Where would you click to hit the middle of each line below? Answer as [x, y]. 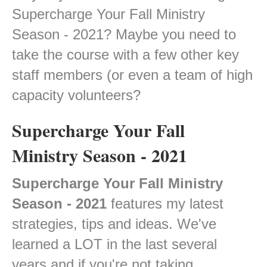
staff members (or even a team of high [132, 75]
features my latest [165, 204]
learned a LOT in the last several [114, 244]
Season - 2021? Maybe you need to [124, 35]
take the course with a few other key [125, 55]
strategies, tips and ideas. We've [114, 224]
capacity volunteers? [76, 95]
